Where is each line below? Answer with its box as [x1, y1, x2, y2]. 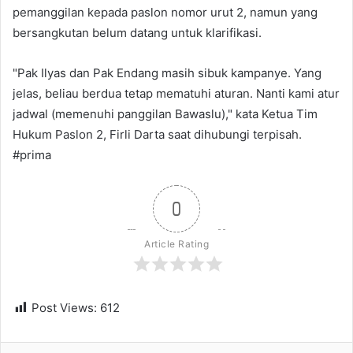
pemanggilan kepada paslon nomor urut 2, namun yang [13, 4, 318, 20]
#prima [13, 147, 51, 162]
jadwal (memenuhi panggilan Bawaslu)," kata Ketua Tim [13, 106, 318, 121]
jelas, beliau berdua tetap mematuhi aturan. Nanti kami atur [13, 85, 340, 101]
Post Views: [32, 299, 97, 315]
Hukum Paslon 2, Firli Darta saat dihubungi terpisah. [13, 126, 302, 142]
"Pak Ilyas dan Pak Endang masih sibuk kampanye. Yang [13, 65, 321, 80]
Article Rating [144, 237, 209, 250]
